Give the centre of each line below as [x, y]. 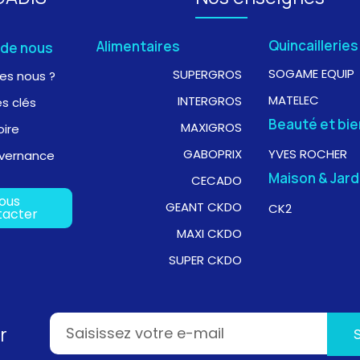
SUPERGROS [207, 74]
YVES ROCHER [307, 154]
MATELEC [293, 100]
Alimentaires [138, 46]
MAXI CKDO [209, 233]
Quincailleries [313, 45]
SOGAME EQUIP [311, 74]
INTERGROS [209, 101]
